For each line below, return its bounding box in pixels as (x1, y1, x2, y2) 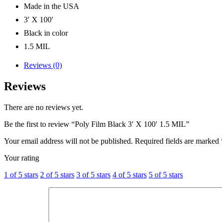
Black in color (24, 29, 68, 38)
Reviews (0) (24, 61, 62, 70)
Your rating (4, 154, 39, 163)
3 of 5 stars (76, 170, 111, 179)
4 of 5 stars (112, 170, 147, 179)
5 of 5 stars (149, 170, 183, 179)
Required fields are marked (135, 137, 221, 146)
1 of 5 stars (4, 170, 38, 179)
